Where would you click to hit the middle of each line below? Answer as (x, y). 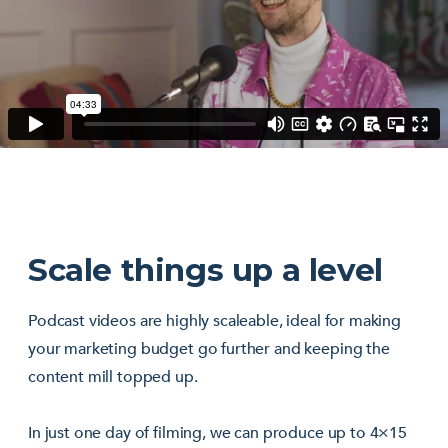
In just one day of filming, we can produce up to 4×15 (218, 432)
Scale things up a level (205, 269)
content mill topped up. (113, 376)
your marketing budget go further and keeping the (209, 348)
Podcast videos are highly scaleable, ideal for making (215, 320)
